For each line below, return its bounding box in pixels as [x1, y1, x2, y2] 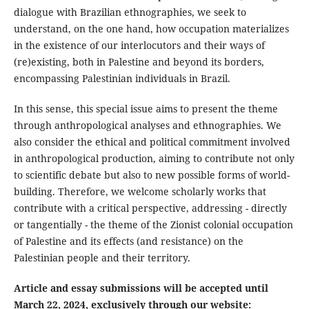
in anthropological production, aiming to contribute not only [13, 151, 295, 165]
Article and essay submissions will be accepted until [13, 281, 268, 295]
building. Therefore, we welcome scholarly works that [13, 184, 266, 198]
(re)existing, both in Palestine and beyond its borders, [13, 54, 264, 68]
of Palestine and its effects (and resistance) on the [13, 234, 243, 248]
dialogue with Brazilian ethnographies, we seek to [13, 5, 246, 19]
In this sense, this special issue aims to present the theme [13, 101, 278, 115]
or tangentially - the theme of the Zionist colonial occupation [13, 217, 293, 231]
